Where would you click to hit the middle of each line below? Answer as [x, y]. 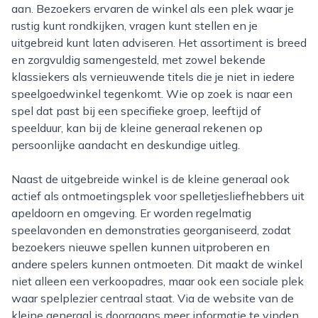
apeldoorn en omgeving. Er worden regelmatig [131, 213]
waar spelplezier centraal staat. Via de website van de [153, 298]
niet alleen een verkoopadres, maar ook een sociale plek [158, 281]
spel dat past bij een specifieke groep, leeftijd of [136, 111]
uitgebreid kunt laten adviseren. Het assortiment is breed [159, 43]
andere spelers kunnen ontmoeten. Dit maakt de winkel [157, 264]
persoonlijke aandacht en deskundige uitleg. [126, 145]
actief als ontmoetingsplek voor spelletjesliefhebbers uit [158, 196]
